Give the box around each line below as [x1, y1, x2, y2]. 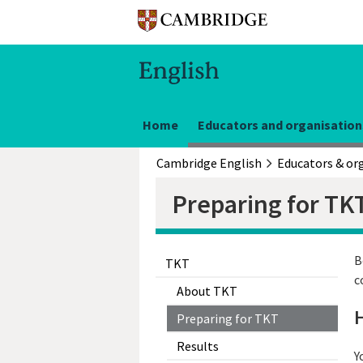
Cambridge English [156, 155, 262, 171]
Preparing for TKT [177, 310, 279, 327]
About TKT [177, 283, 237, 299]
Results [177, 338, 219, 354]
